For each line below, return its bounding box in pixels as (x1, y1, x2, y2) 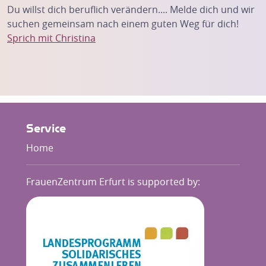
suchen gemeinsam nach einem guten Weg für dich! (7, 17, 239, 31)
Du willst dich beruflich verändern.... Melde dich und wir (7, 3, 255, 17)
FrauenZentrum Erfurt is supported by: (26, 175, 200, 189)
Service (26, 123, 66, 135)
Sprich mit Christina (7, 31, 96, 45)
